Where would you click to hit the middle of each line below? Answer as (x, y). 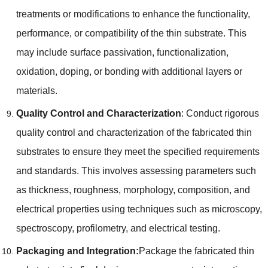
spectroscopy (44, 228)
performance (42, 33)
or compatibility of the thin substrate (148, 33)
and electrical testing (174, 228)
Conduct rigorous (222, 113)
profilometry (101, 228)
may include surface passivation (84, 52)
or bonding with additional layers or (168, 71)
